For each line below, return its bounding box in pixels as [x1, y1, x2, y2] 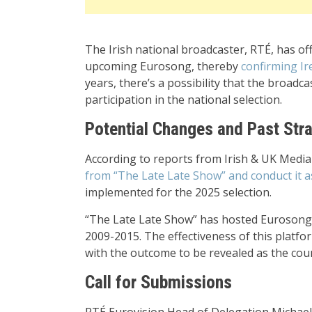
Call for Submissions [85, 272, 232, 293]
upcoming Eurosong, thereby [85, 58, 241, 75]
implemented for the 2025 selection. [85, 185, 272, 201]
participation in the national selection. [85, 92, 282, 108]
